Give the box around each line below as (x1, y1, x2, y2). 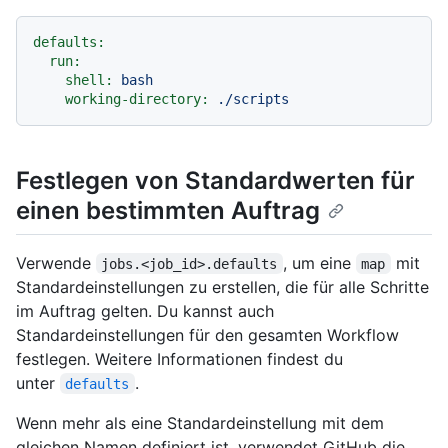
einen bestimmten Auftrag (16, 196, 320, 226)
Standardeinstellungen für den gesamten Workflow (16, 324, 399, 345)
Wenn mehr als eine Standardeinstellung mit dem (16, 412, 384, 433)
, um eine (282, 252, 356, 273)
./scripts (217, 91, 289, 108)
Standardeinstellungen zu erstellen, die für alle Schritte (16, 276, 429, 297)
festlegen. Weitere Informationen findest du (16, 348, 343, 369)
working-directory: (65, 91, 209, 108)
